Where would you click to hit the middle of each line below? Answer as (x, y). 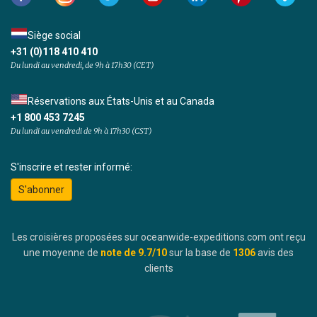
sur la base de (201, 253)
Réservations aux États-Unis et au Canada (121, 101)
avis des (276, 253)
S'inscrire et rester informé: (71, 167)
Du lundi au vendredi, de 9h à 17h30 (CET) (82, 65)
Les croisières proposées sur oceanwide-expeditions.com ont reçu (158, 237)
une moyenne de (61, 253)
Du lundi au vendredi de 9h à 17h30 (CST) (81, 131)
